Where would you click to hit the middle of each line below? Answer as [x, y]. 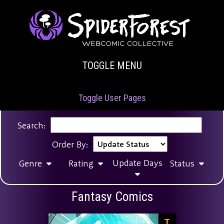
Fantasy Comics [112, 197]
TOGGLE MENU [112, 66]
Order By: [70, 144]
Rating [82, 163]
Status [183, 163]
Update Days [137, 163]
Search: [31, 125]
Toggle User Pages [112, 98]
